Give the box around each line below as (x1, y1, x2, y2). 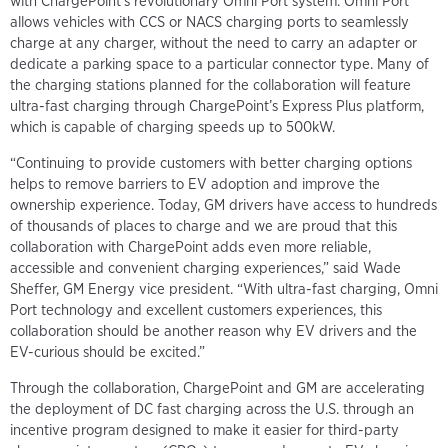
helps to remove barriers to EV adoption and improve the (10, 174, 380, 193)
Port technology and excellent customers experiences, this (10, 300, 382, 319)
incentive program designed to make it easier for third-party (10, 420, 399, 439)
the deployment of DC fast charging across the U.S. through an (10, 399, 414, 418)
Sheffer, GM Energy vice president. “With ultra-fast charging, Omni (10, 279, 438, 298)
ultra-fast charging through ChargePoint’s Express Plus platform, (10, 96, 424, 115)
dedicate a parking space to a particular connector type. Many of (10, 54, 429, 73)
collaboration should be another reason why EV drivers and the (10, 321, 417, 340)
